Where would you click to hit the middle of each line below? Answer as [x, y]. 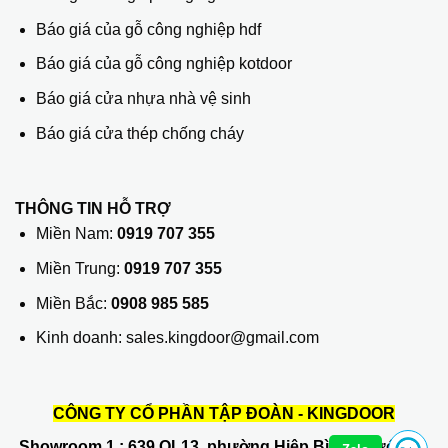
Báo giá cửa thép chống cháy [139, 133]
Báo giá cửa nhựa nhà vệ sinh [143, 98]
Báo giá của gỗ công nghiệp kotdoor [163, 64]
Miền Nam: [76, 234]
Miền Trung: [79, 268]
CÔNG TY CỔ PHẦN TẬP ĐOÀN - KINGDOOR [224, 413]
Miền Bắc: [73, 303]
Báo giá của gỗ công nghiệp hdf [148, 29]
